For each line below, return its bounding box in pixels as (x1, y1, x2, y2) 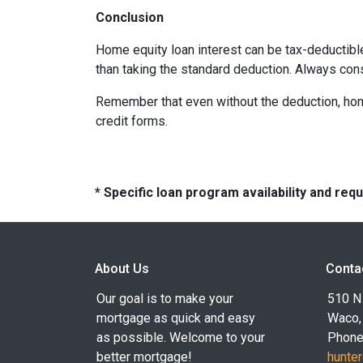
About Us (95, 261, 149, 276)
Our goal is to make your (96, 291, 233, 306)
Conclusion (96, 10, 164, 25)
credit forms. (96, 113, 168, 129)
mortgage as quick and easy (96, 310, 255, 326)
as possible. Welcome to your (96, 330, 265, 345)
